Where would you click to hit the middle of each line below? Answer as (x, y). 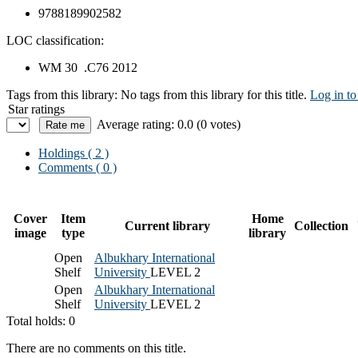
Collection (321, 225)
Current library (167, 225)
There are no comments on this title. (96, 348)
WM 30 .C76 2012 (88, 67)
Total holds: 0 (41, 320)
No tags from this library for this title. (214, 94)
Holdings (62, 153)
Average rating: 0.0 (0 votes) (169, 124)
